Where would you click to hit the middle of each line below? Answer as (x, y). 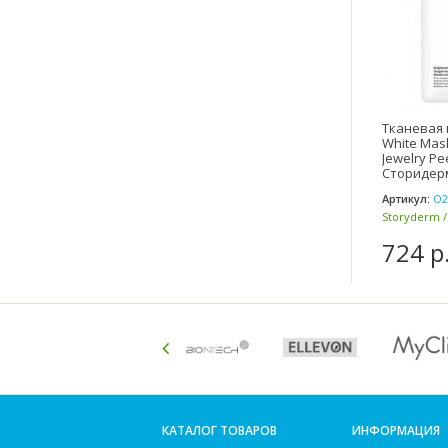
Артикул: (406, 198)
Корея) (400, 233)
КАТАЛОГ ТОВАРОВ (219, 430)
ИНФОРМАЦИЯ (396, 430)
